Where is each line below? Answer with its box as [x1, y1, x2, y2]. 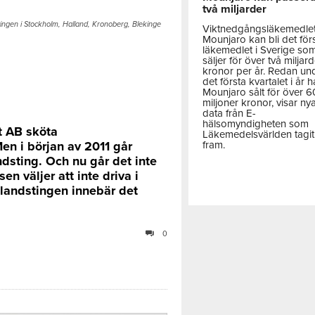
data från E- [202, 106, 257, 120]
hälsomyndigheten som [202, 117, 309, 130]
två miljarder [202, 1, 267, 16]
